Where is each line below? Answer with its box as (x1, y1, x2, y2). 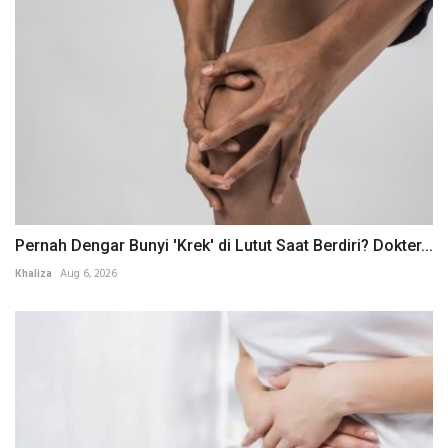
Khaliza (15, 264, 52, 283)
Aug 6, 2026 (60, 264, 117, 283)
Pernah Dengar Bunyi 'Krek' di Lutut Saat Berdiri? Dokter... (15, 235, 433, 255)
